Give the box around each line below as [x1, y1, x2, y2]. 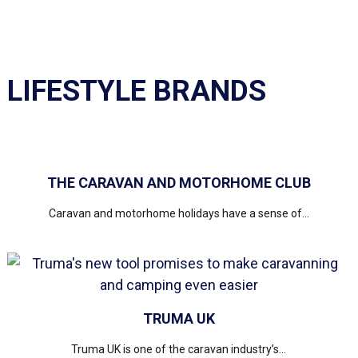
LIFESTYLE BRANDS [6, 74, 266, 109]
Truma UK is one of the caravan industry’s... [71, 343, 287, 356]
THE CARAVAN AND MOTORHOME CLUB [46, 174, 311, 192]
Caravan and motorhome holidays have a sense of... [48, 207, 309, 221]
